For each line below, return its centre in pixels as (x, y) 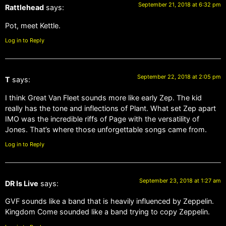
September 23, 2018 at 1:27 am (180, 181)
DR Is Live (22, 183)
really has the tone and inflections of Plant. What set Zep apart (110, 108)
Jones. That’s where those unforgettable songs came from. (106, 129)
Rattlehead (24, 8)
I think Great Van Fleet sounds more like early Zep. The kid (103, 97)
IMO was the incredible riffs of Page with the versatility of (102, 119)
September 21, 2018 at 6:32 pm (180, 5)
